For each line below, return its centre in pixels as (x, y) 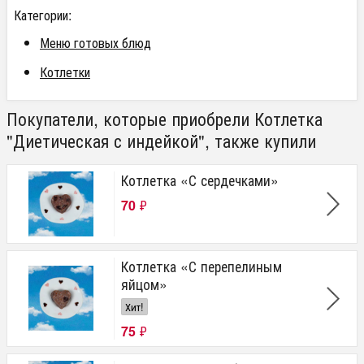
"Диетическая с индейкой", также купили (161, 140)
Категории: (43, 15)
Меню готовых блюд (95, 43)
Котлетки (65, 72)
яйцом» (144, 284)
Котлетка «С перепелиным (201, 266)
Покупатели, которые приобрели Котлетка (165, 118)
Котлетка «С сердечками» (200, 180)
